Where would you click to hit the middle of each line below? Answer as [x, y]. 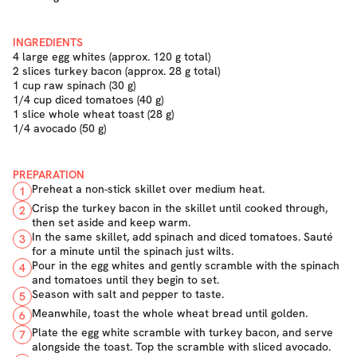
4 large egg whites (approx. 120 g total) [112, 57]
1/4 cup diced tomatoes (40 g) [88, 100]
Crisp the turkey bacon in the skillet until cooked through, [180, 208]
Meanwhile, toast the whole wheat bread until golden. [170, 313]
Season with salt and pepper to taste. [128, 294]
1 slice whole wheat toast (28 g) [93, 114]
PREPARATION [49, 175]
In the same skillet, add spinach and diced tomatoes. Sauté [182, 237]
